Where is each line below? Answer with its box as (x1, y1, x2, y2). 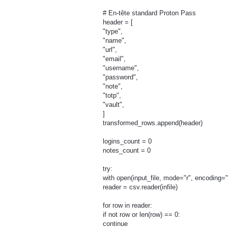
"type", (103, 27, 123, 35)
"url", (103, 45, 117, 53)
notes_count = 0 (103, 146, 151, 154)
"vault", (103, 100, 124, 108)
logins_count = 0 (103, 137, 152, 145)
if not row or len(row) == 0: (103, 211, 180, 219)
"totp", (103, 91, 121, 99)
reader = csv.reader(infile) (103, 183, 178, 191)
